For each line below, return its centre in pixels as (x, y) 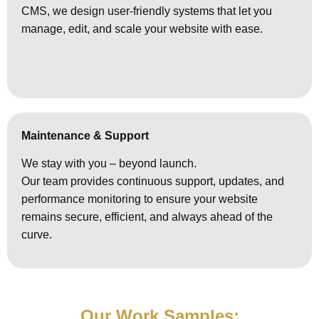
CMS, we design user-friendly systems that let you (147, 11)
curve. (37, 235)
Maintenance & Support (85, 135)
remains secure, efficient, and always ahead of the (147, 217)
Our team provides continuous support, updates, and (153, 182)
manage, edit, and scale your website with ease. (142, 29)
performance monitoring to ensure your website (140, 199)
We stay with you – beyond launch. (109, 164)
